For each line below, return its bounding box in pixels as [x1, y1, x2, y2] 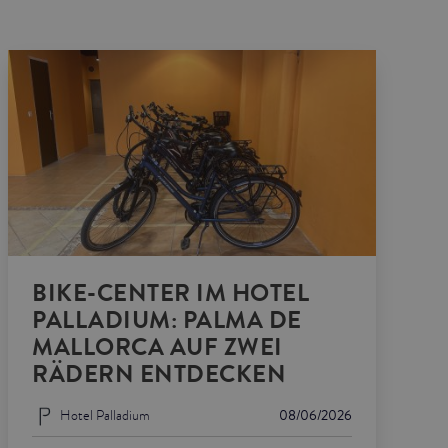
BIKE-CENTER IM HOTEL [32, 275, 309, 311]
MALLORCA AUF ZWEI [32, 329, 283, 365]
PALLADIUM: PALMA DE [32, 302, 302, 338]
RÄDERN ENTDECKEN [32, 356, 286, 392]
